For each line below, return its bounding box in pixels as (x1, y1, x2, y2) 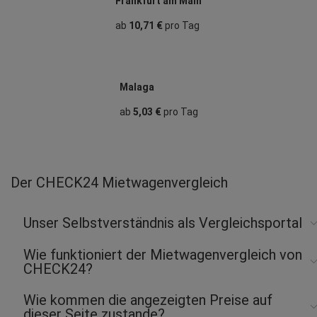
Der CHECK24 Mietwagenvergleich (11, 173, 228, 191)
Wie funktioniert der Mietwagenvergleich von (23, 246, 302, 263)
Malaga (119, 81, 154, 93)
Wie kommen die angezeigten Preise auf (23, 291, 272, 309)
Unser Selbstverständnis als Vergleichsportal (23, 214, 302, 232)
